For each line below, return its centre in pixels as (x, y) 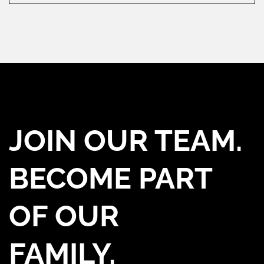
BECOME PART (110, 178)
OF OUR (64, 216)
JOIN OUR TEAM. (126, 140)
